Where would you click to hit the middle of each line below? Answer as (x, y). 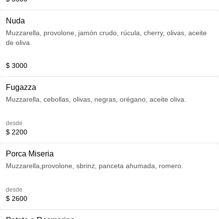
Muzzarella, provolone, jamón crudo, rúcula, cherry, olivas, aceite (106, 33)
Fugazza (21, 87)
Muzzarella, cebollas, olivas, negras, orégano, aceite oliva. (96, 99)
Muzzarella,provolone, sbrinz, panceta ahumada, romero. (95, 166)
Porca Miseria (30, 154)
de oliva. (19, 43)
